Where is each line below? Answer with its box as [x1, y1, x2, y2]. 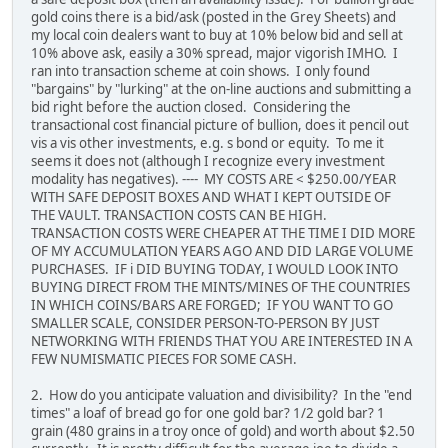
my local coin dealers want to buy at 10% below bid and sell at [31, 26, 403, 45]
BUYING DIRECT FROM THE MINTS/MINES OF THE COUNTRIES [31, 278, 410, 297]
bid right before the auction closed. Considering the [31, 98, 351, 117]
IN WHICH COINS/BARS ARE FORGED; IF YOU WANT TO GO [31, 296, 393, 315]
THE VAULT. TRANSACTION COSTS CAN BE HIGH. [31, 206, 330, 225]
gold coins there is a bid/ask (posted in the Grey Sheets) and [31, 8, 396, 27]
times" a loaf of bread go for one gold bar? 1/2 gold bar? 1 [31, 404, 385, 423]
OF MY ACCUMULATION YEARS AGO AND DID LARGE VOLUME [31, 242, 413, 261]
